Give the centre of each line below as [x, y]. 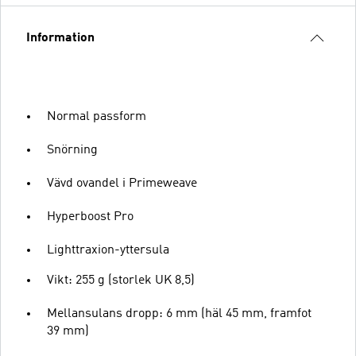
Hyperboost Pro [90, 217]
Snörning [72, 150]
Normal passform [97, 116]
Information [60, 38]
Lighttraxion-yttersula [108, 250]
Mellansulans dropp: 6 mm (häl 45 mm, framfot [179, 313]
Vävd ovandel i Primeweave [122, 183]
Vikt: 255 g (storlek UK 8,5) [121, 280]
